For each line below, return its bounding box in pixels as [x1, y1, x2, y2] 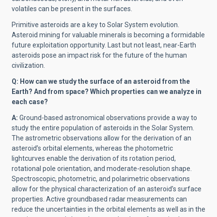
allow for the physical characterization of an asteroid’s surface [12, 185, 201, 193]
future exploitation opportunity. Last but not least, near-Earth [12, 41, 196, 49]
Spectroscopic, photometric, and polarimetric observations [12, 175, 190, 183]
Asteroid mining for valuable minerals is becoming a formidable [12, 31, 205, 39]
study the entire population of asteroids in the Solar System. [12, 124, 194, 132]
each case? [12, 98, 48, 106]
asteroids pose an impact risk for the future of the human [12, 51, 187, 59]
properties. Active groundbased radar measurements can [12, 195, 187, 203]
